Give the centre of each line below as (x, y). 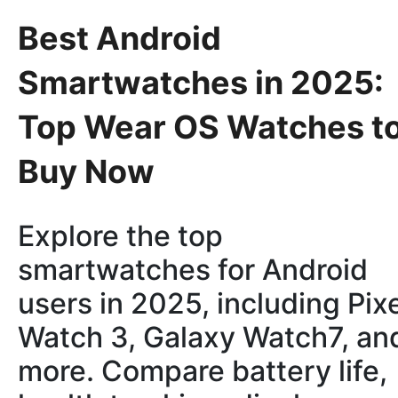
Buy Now (86, 171)
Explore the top (120, 236)
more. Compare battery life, (203, 371)
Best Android (119, 38)
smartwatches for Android (193, 270)
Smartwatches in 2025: (201, 82)
